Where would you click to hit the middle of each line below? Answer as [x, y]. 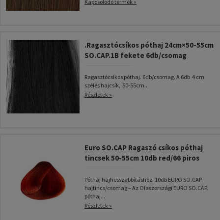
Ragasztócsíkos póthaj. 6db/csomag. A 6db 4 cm [144, 77]
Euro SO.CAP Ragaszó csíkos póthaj [144, 148]
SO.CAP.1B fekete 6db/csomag [136, 55]
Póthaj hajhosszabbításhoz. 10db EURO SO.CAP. [144, 179]
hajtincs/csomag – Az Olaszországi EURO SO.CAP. [146, 188]
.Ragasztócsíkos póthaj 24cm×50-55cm [149, 45]
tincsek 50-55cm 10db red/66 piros [142, 158]
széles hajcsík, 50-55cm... [117, 85]
